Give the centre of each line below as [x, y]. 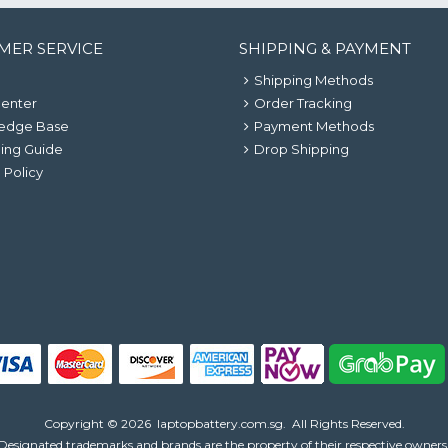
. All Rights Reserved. [343, 423]
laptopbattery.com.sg [219, 423]
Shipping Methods [313, 80]
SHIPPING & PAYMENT [325, 48]
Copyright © [82, 423]
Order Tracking [303, 103]
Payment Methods [314, 126]
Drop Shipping [301, 149]
